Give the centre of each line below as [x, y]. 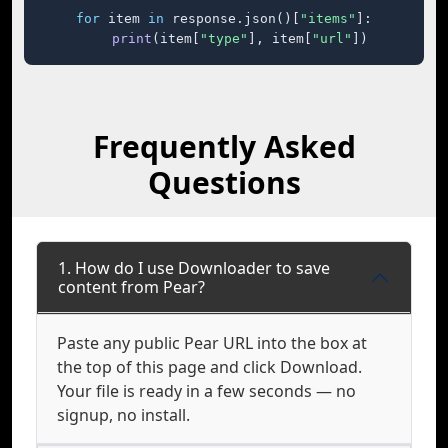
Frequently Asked [224, 146]
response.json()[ [232, 18]
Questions [224, 182]
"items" [328, 18]
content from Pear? [131, 287]
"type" [224, 38]
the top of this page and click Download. [209, 367]
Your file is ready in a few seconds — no [206, 391]
